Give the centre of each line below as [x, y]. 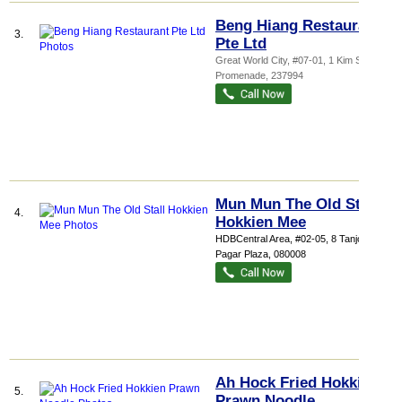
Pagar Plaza [242, 254]
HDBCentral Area [253, 239]
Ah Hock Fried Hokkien [297, 383]
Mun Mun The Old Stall [297, 204]
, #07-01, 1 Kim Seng [332, 60]
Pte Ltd [241, 44]
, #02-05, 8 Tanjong [332, 239]
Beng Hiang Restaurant [298, 26]
